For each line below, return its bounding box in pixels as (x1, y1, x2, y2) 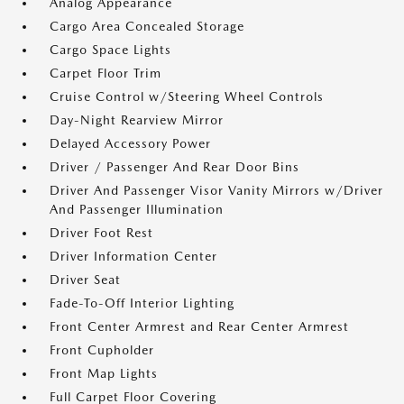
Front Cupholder (50, 343, 154, 358)
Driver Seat (50, 272, 121, 288)
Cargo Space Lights (50, 42, 171, 58)
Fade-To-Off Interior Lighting (50, 296, 234, 311)
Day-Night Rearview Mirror (50, 113, 224, 128)
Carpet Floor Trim (50, 66, 161, 81)
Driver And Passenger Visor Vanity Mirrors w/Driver (50, 183, 383, 198)
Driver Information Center (50, 249, 217, 264)
